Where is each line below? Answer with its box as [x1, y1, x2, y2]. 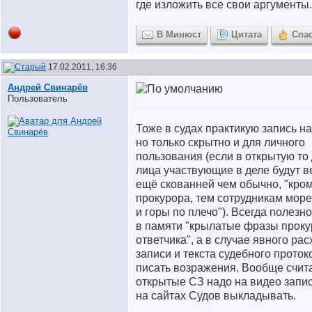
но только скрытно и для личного [136, 136, 305, 148]
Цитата [231, 29, 262, 40]
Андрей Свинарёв [8, 82, 88, 93]
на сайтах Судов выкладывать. [136, 290, 296, 302]
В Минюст [157, 29, 201, 40]
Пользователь [8, 93, 68, 104]
